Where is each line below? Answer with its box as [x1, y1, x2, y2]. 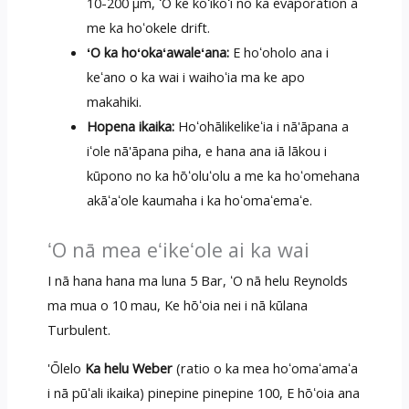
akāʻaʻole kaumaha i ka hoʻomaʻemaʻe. [87, 190, 313, 209]
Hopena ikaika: [87, 116, 175, 135]
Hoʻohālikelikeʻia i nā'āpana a [174, 116, 350, 135]
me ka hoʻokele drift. [87, 17, 211, 37]
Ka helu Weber [84, 359, 173, 378]
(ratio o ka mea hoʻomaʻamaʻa [172, 359, 358, 378]
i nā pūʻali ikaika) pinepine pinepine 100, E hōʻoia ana [47, 383, 360, 403]
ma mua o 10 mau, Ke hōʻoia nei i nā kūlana [47, 296, 308, 315]
